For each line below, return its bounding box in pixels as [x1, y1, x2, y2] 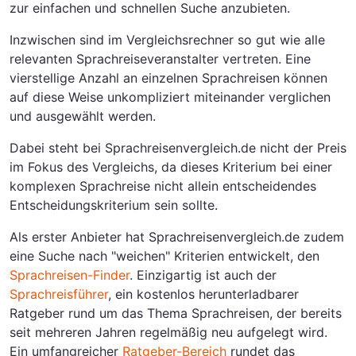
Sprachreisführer [10, 286, 108, 302]
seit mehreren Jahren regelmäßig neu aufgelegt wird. [10, 324, 327, 340]
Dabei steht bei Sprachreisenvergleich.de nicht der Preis [10, 140, 346, 156]
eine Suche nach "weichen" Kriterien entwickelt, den [10, 248, 319, 264]
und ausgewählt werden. [10, 108, 156, 124]
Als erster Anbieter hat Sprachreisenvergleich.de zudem [10, 229, 344, 245]
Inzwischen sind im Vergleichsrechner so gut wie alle [10, 32, 325, 48]
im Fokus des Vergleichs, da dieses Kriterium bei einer [10, 159, 332, 175]
